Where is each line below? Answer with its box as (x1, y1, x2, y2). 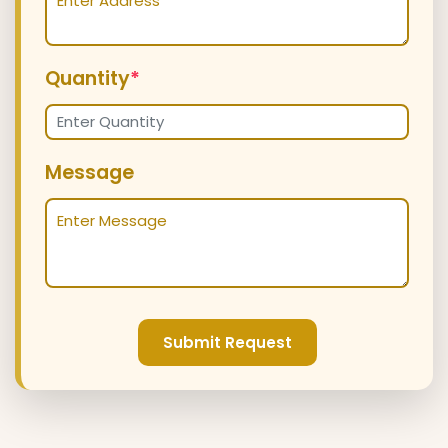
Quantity (45, 64, 130, 92)
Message (45, 159, 134, 187)
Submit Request (162, 332, 292, 354)
